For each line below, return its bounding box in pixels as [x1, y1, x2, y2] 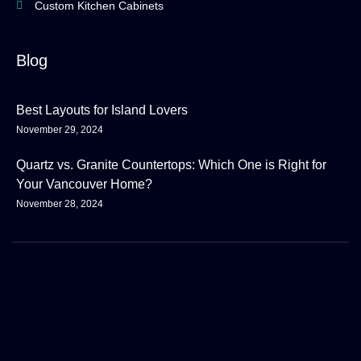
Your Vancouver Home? [16, 177, 152, 192]
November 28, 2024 [16, 198, 103, 210]
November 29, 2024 [16, 124, 103, 136]
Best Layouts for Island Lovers [16, 103, 188, 118]
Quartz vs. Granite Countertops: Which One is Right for [16, 158, 326, 172]
